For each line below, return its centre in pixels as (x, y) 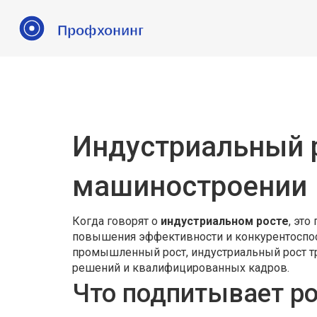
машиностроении (190, 186)
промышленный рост (129, 252)
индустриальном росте (225, 221)
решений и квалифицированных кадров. (181, 268)
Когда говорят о (116, 221)
